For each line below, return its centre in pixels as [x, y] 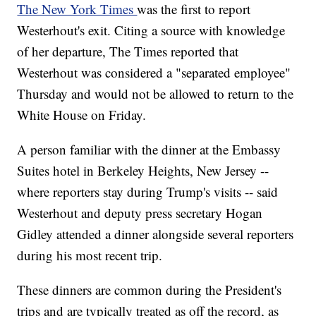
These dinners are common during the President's [150, 290]
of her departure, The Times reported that [128, 51]
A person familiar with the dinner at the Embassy [149, 150]
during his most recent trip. [90, 255]
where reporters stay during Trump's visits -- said [148, 192]
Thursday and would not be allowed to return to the [156, 94]
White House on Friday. [82, 115]
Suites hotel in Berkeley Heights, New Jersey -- [143, 171]
